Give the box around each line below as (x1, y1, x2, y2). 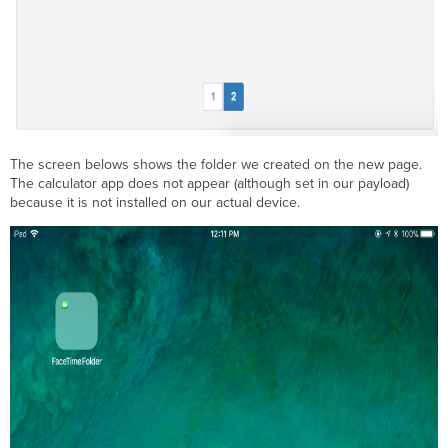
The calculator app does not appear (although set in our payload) (10, 175, 410, 193)
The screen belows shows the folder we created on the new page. (10, 156, 423, 174)
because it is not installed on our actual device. (10, 194, 305, 212)
